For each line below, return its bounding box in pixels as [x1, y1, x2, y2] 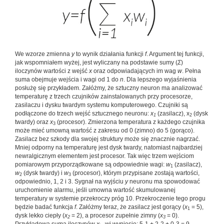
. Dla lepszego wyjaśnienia [123, 76, 196, 83]
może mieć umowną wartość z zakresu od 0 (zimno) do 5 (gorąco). [15, 127, 194, 134]
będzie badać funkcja [15, 203, 73, 210]
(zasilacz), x [156, 110, 189, 117]
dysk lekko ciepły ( [15, 212, 64, 219]
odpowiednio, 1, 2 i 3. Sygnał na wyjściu [15, 178, 125, 185]
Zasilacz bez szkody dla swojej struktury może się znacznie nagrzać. [15, 135, 200, 142]
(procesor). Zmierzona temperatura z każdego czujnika [55, 118, 205, 125]
